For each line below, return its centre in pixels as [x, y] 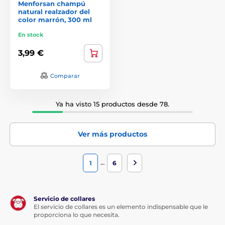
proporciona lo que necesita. [77, 214]
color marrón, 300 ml [55, 19]
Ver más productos [113, 134]
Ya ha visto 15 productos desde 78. [113, 104]
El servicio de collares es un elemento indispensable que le [121, 206]
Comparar [65, 76]
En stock [31, 34]
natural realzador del [54, 11]
